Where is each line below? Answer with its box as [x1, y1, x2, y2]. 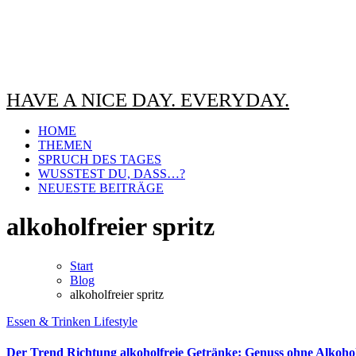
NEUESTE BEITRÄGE [38, 181, 164, 195]
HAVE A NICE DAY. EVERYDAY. [6, 89, 289, 110]
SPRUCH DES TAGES [38, 153, 161, 166]
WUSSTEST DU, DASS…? [38, 167, 185, 180]
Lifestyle [94, 314, 137, 328]
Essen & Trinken [6, 314, 94, 328]
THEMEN [38, 138, 92, 152]
